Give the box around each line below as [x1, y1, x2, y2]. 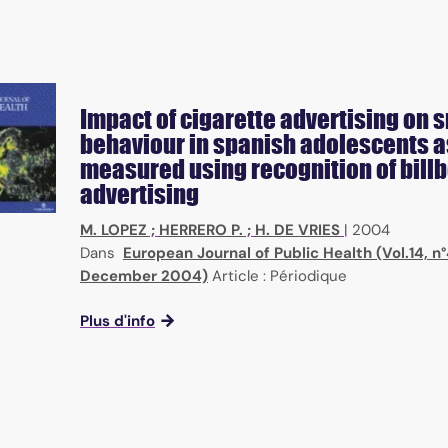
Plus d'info [80, 311, 155, 332]
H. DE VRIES [255, 220, 340, 241]
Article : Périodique [212, 266, 347, 287]
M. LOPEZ [80, 220, 147, 241]
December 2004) [80, 266, 208, 287]
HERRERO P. [159, 220, 243, 241]
